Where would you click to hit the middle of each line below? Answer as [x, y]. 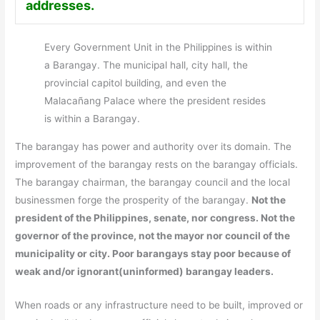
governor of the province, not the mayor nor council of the [153, 236]
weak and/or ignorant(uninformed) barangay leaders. [145, 272]
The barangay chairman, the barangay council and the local [153, 182]
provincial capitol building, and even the [136, 83]
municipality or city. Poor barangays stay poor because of [153, 254]
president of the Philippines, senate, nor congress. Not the [155, 218]
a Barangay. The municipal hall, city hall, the [146, 65]
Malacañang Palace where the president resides [155, 101]
